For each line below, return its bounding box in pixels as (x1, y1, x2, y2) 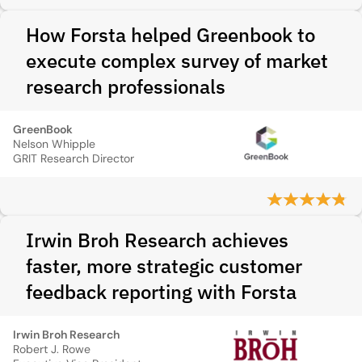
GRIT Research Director (13, 151, 134, 166)
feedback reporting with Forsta (26, 279, 297, 305)
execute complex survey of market (26, 48, 328, 74)
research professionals (26, 74, 225, 99)
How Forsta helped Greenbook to (26, 22, 315, 48)
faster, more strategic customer (26, 253, 302, 279)
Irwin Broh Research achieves (26, 227, 288, 253)
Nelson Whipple (13, 137, 95, 151)
